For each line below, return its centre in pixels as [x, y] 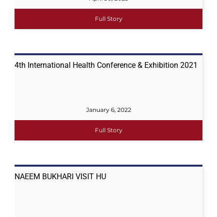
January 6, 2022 [108, 110]
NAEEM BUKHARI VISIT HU [60, 177]
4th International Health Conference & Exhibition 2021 [106, 65]
